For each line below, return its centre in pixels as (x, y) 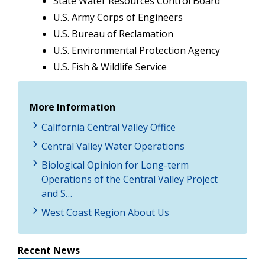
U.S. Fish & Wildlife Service (110, 67)
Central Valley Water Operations (113, 146)
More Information (72, 107)
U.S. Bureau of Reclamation (113, 33)
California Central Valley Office (109, 127)
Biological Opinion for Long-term (115, 165)
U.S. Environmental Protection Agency (137, 50)
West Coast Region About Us (105, 212)
